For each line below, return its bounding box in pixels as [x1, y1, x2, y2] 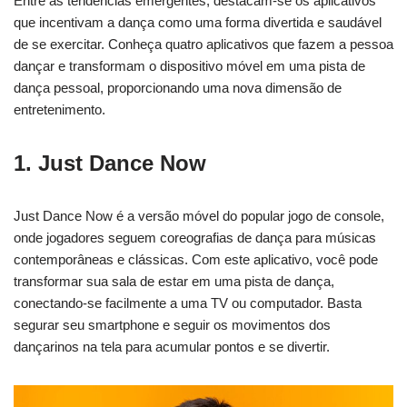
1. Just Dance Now [14, 151, 206, 175]
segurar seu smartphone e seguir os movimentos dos [14, 317, 331, 333]
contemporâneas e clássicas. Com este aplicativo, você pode [14, 252, 378, 267]
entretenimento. [14, 102, 105, 117]
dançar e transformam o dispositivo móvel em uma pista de [14, 58, 365, 74]
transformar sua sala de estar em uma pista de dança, [14, 273, 334, 289]
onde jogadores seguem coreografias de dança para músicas [14, 230, 376, 245]
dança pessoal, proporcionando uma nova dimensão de [14, 80, 342, 95]
